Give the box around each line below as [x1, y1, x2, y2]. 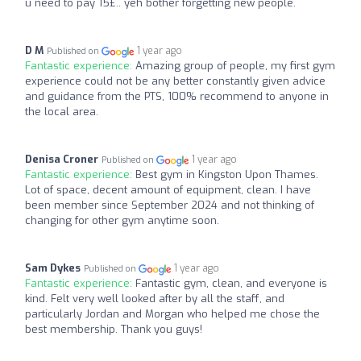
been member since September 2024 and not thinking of [25, 198, 314, 213]
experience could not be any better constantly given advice [25, 74, 326, 89]
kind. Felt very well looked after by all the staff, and [25, 292, 284, 306]
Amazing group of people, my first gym [135, 59, 335, 73]
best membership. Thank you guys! [25, 322, 202, 337]
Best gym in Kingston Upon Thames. [135, 168, 318, 182]
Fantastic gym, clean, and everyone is [135, 276, 327, 291]
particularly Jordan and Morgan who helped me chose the [25, 307, 320, 322]
